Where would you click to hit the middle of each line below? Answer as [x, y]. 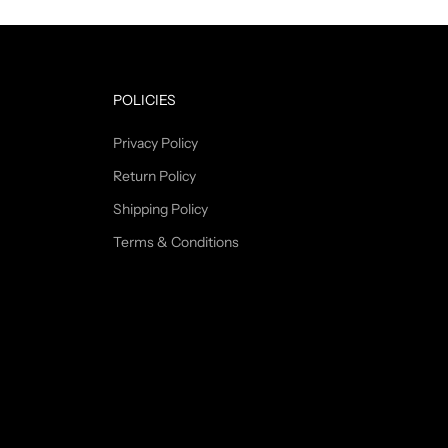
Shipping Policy [160, 208]
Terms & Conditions [176, 241]
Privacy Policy [155, 142]
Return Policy [154, 175]
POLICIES [144, 99]
